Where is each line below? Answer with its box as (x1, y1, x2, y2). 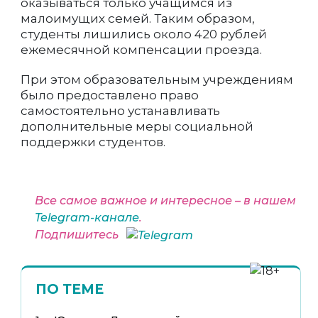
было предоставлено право (21, 88, 199, 103)
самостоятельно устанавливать (21, 104, 220, 119)
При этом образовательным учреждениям (21, 72, 293, 87)
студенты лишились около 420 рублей (21, 27, 267, 42)
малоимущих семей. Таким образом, (21, 11, 255, 26)
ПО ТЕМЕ (35, 280, 104, 297)
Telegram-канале (35, 211, 139, 225)
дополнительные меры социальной (21, 119, 253, 134)
